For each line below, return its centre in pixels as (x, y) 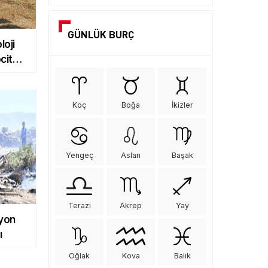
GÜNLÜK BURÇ (101, 33)
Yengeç (79, 154)
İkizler (182, 103)
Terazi (79, 204)
